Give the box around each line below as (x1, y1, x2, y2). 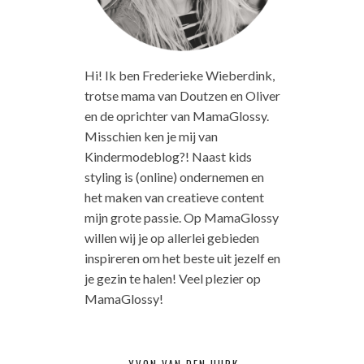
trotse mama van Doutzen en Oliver (84, 88, 280, 104)
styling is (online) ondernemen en (84, 169, 264, 185)
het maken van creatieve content (84, 189, 264, 206)
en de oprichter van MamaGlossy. (84, 108, 269, 124)
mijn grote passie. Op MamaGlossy (84, 210, 279, 226)
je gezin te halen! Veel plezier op (84, 271, 261, 287)
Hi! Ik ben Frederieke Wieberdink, (84, 67, 275, 84)
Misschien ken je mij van (84, 128, 218, 145)
